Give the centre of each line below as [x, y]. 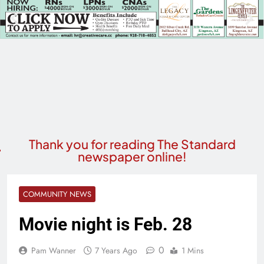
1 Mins [193, 251]
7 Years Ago [116, 251]
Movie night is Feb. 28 [105, 225]
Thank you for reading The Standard [132, 144]
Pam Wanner [54, 251]
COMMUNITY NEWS [57, 194]
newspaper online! [132, 157]
